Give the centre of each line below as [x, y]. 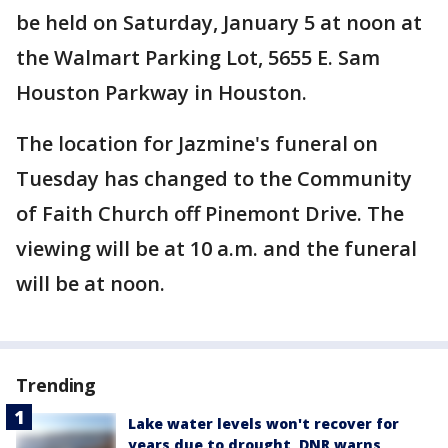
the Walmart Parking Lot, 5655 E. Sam [198, 57]
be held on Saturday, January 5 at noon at [219, 22]
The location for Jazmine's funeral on [197, 143]
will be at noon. [90, 283]
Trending [56, 385]
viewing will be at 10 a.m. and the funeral [216, 248]
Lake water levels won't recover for [263, 423]
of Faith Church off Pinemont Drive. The [210, 213]
